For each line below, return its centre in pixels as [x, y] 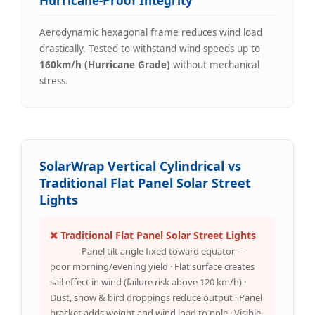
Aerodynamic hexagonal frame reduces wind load [151, 32]
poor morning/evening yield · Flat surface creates [152, 266]
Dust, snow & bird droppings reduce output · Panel [156, 297]
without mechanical [215, 64]
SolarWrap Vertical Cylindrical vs [140, 166]
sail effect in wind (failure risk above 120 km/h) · [148, 282]
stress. [54, 81]
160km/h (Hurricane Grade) [105, 64]
